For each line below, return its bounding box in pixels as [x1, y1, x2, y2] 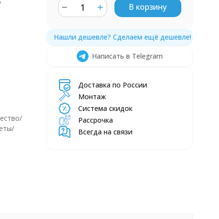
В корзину [129, 1, 167, 12]
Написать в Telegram [91, 51, 163, 61]
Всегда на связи [78, 127, 132, 136]
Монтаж [78, 92, 106, 101]
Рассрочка [78, 115, 113, 125]
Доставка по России [78, 80, 147, 89]
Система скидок [78, 104, 132, 113]
